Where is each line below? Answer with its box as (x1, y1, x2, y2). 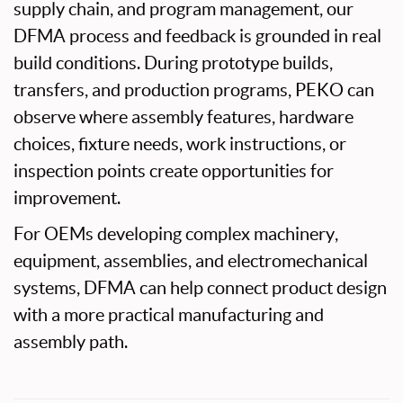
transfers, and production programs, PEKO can (13, 80, 374, 100)
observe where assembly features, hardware (13, 107, 354, 127)
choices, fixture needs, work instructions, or (13, 134, 346, 154)
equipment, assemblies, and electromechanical (13, 251, 368, 271)
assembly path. (13, 332, 128, 352)
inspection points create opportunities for (13, 161, 334, 181)
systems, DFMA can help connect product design (13, 278, 387, 298)
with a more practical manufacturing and (13, 305, 324, 325)
